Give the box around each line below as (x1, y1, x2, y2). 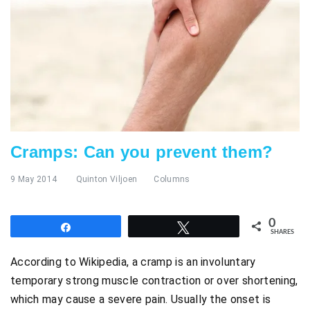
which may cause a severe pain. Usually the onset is (10, 293, 271, 307)
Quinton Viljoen (75, 174, 138, 184)
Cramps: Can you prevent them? (10, 142, 273, 161)
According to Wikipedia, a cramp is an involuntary (10, 255, 256, 269)
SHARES (271, 229, 295, 236)
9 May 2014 (10, 174, 57, 184)
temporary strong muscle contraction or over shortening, (10, 274, 298, 288)
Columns (154, 174, 190, 184)
